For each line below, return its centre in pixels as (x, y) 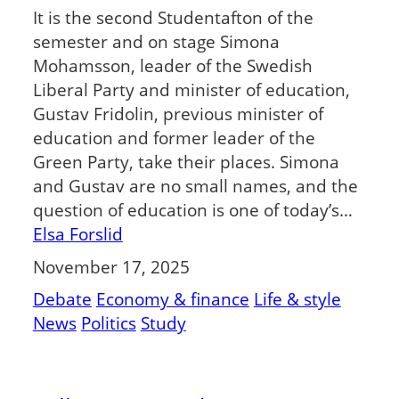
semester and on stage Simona (156, 42)
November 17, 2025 (111, 266)
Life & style (297, 299)
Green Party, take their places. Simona (186, 162)
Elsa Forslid (77, 234)
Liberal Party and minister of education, (191, 90)
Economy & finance (172, 299)
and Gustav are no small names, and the (195, 186)
